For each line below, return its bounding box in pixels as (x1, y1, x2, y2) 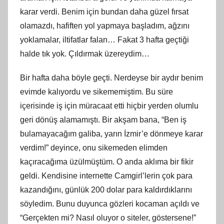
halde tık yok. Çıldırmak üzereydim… (20, 49, 149, 58)
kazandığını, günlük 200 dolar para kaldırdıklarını (20, 185, 192, 194)
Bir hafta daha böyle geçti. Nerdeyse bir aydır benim (20, 73, 203, 82)
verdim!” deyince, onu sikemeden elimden (20, 143, 167, 152)
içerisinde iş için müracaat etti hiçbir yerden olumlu (20, 101, 198, 110)
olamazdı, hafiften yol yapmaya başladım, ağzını (20, 21, 189, 30)
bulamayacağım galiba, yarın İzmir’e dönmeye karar (20, 129, 203, 138)
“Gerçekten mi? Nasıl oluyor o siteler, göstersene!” (20, 213, 196, 222)
